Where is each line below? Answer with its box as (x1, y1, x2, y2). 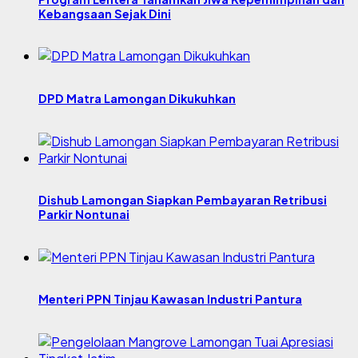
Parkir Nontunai (38, 207, 129, 222)
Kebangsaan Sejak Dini (38, 6, 171, 21)
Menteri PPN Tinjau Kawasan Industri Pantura (38, 292, 302, 307)
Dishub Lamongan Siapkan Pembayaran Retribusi (38, 193, 327, 208)
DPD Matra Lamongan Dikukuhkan (38, 90, 236, 105)
